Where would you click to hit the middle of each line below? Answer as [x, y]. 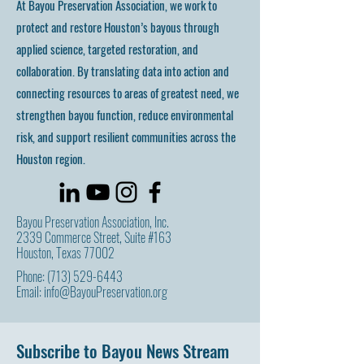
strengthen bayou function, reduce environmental [125, 115]
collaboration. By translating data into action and [123, 71]
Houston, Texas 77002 [65, 253]
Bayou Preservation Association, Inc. [94, 222]
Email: [30, 292]
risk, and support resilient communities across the [126, 136]
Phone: [32, 276]
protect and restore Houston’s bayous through [118, 27]
